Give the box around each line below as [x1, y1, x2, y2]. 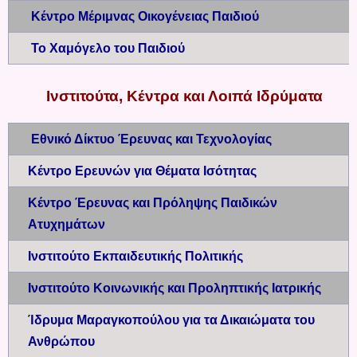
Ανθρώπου [28, 334, 98, 348]
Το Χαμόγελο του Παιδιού [31, 41, 185, 56]
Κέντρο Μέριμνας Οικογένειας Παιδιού [31, 10, 259, 24]
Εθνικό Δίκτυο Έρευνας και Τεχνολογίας [31, 131, 272, 146]
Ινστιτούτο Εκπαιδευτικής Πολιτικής [28, 249, 246, 263]
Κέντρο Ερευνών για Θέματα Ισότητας [28, 163, 257, 178]
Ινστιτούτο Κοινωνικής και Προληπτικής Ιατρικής [28, 280, 324, 295]
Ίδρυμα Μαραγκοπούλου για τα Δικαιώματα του [28, 312, 315, 327]
